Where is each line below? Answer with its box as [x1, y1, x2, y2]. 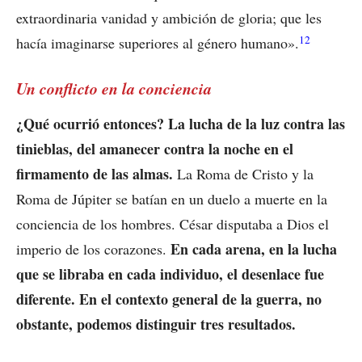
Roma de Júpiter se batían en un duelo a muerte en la [16, 189, 327, 209]
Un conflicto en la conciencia [16, 77, 212, 100]
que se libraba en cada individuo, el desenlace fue [16, 263, 324, 285]
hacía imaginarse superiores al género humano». [16, 33, 299, 53]
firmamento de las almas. [16, 163, 173, 185]
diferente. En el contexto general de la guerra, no [16, 288, 322, 310]
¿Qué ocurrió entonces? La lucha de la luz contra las [16, 113, 345, 135]
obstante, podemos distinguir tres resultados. [16, 314, 296, 335]
